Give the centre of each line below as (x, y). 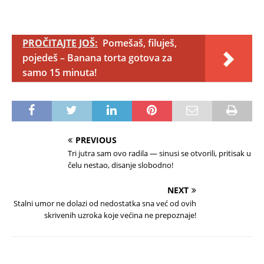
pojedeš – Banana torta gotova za (97, 58)
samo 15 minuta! (60, 73)
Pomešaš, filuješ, (140, 43)
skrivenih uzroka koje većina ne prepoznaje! (120, 215)
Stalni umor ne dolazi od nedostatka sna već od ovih (105, 204)
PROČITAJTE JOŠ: (60, 43)
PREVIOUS (96, 140)
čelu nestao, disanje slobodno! (121, 165)
